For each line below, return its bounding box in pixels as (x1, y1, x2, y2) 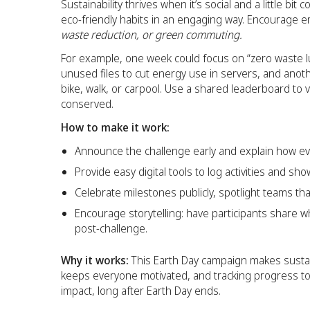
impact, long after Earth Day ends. (61, 282, 221, 298)
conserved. (61, 95, 113, 111)
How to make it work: (61, 119, 170, 135)
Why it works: (61, 252, 129, 268)
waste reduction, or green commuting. (61, 26, 242, 42)
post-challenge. (75, 220, 147, 236)
